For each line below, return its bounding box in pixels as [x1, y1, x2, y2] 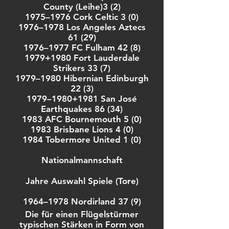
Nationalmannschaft [41, 155, 123, 165]
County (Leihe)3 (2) [43, 2, 121, 12]
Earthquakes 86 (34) [41, 104, 123, 114]
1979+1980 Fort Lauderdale [24, 53, 140, 63]
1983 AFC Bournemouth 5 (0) [22, 114, 142, 124]
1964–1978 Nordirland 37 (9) [22, 196, 141, 207]
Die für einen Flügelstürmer [25, 209, 139, 219]
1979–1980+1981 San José [27, 94, 137, 104]
